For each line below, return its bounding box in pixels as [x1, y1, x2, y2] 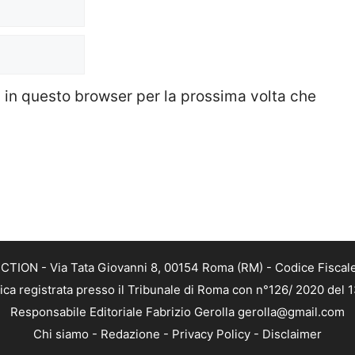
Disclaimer [262, 326, 322, 342]
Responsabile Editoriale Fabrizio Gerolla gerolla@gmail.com [10, 304, 345, 320]
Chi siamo [33, 326, 89, 342]
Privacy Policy [172, 326, 250, 342]
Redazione [101, 326, 160, 342]
